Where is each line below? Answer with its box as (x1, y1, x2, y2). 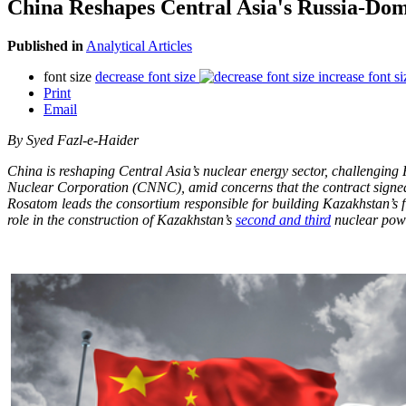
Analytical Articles (86, 37, 192, 53)
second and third (236, 211, 331, 227)
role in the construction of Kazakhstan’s (7, 211, 236, 227)
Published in (7, 37, 83, 53)
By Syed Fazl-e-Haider (7, 131, 142, 148)
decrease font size (95, 68, 196, 84)
